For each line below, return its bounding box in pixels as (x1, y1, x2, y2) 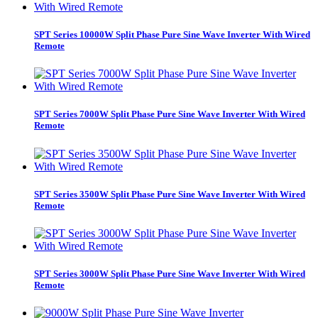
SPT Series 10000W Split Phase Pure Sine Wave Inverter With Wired (34, 29, 310, 40)
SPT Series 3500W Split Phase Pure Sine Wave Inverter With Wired (34, 188, 305, 199)
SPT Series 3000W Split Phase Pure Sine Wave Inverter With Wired (34, 268, 305, 280)
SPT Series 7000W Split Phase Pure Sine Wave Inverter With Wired (34, 109, 305, 120)
